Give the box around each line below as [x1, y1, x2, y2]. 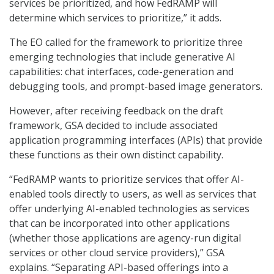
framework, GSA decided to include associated [9, 119, 218, 133]
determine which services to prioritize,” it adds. [9, 11, 221, 25]
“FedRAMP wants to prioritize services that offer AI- [9, 172, 244, 187]
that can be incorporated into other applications [9, 217, 230, 231]
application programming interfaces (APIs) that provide [9, 133, 262, 147]
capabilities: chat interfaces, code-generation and [9, 65, 234, 79]
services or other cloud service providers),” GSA [9, 246, 224, 260]
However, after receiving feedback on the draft [9, 104, 223, 118]
